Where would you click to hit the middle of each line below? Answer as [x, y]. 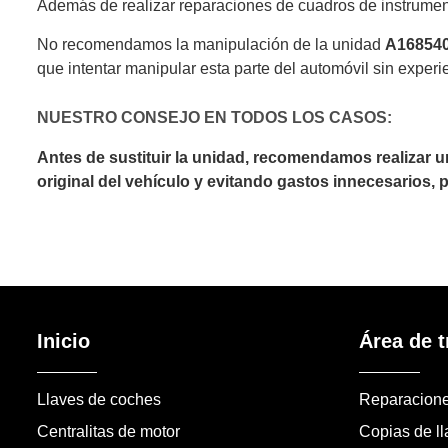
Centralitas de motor [108, 431]
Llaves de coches [98, 399]
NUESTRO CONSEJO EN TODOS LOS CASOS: [214, 118]
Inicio [63, 340]
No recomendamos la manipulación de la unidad [210, 44]
